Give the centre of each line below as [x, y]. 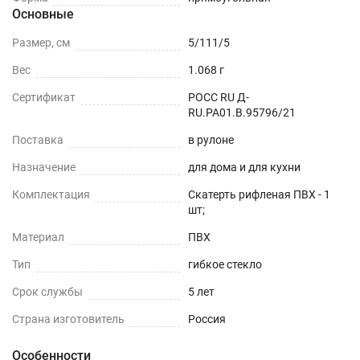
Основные [43, 14]
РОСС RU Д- [219, 97]
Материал [38, 237]
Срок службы [47, 292]
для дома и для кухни [244, 167]
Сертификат [44, 97]
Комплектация [51, 194]
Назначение [44, 167]
